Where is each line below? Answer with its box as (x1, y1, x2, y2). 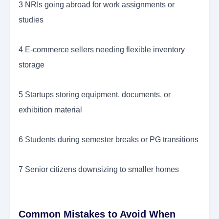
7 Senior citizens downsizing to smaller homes (19, 165, 179, 174)
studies (19, 16, 44, 24)
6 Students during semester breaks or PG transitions (19, 135, 198, 144)
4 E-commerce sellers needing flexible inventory (19, 45, 185, 54)
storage (19, 61, 44, 69)
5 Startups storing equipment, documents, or (19, 90, 171, 99)
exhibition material (19, 106, 82, 114)
